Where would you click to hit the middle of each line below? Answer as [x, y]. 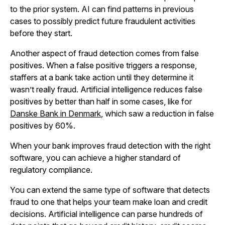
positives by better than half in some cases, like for [101, 101]
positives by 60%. [43, 126]
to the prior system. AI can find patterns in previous [102, 9]
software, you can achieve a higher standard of [95, 158]
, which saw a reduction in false [157, 114]
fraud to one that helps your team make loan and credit [109, 202]
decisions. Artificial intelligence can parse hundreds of [106, 214]
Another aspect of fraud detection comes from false [104, 53]
